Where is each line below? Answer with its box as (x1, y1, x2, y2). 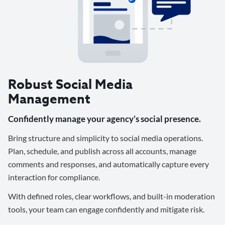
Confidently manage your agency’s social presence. (8, 113, 201, 124)
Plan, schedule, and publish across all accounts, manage (8, 146, 196, 156)
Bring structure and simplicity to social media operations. (8, 133, 203, 143)
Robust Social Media (8, 75, 133, 93)
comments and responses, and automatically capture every (8, 159, 209, 169)
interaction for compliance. (8, 172, 100, 182)
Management (8, 89, 90, 107)
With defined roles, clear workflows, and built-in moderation (8, 191, 215, 201)
